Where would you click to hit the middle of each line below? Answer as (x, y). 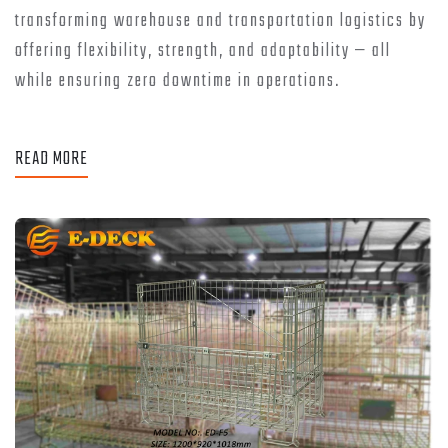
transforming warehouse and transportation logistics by (220, 22)
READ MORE (51, 160)
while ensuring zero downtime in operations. (177, 82)
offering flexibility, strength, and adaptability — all (203, 52)
